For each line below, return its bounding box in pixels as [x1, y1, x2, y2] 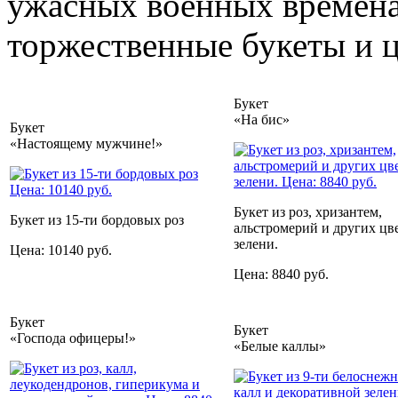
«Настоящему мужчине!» [10, 135, 163, 151]
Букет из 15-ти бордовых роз [10, 211, 184, 227]
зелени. [234, 235, 278, 251]
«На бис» [234, 111, 290, 127]
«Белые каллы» [234, 338, 326, 354]
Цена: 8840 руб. [234, 266, 329, 282]
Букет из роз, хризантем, [234, 203, 382, 219]
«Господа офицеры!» [10, 330, 136, 346]
